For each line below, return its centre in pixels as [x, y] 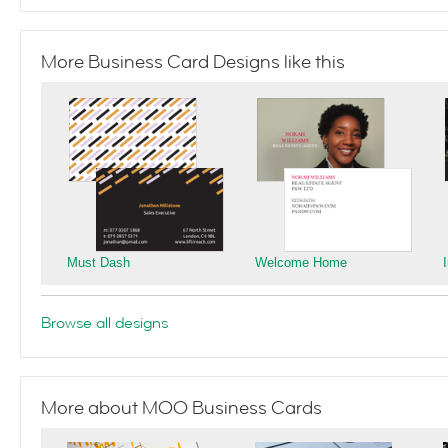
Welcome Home [301, 262]
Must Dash [98, 262]
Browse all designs [104, 323]
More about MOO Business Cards [181, 408]
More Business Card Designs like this [193, 62]
